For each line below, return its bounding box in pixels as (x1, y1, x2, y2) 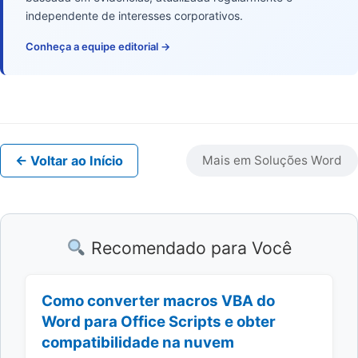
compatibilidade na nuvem (42, 332, 234, 352)
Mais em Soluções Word (202, 152, 342, 168)
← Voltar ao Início (15, 152, 123, 169)
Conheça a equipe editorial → (26, 39, 170, 53)
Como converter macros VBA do (42, 291, 275, 310)
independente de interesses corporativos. (26, 8, 243, 22)
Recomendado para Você (86, 237, 292, 258)
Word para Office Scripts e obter (42, 312, 276, 331)
